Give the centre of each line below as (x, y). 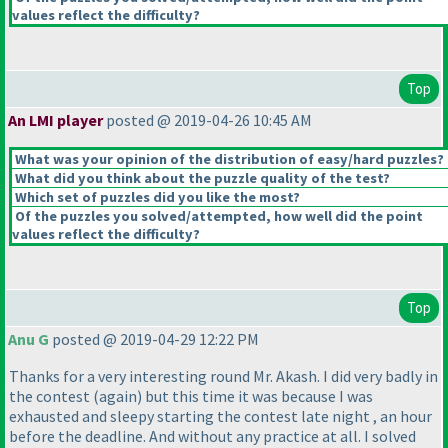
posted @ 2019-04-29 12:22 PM (154, 339)
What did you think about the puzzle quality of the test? (201, 178)
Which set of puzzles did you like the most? (156, 197)
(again (115, 396)
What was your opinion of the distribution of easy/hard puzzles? (228, 159)
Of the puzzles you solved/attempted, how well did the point (217, 216)
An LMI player (55, 120)
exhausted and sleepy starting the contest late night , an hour (220, 416)
